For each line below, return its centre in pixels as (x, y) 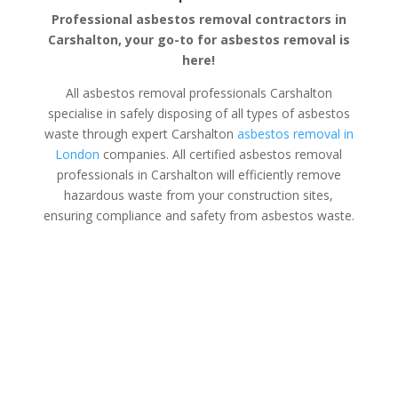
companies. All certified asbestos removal (221, 154)
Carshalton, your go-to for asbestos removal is (199, 39)
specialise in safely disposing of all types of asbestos (199, 113)
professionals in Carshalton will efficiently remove (199, 174)
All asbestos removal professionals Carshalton (199, 92)
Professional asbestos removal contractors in (199, 19)
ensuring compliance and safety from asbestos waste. (199, 215)
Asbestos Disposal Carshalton (199, 375)
